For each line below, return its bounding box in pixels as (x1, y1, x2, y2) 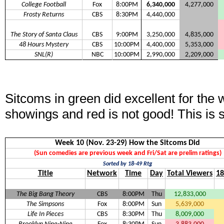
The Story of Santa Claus (10, 31, 77, 39)
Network (87, 169, 117, 178)
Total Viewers (167, 169, 212, 178)
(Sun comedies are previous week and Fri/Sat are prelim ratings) (33, 149, 221, 157)
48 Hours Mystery (19, 41, 68, 49)
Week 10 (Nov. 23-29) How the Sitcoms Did (55, 139, 200, 147)
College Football (21, 1, 66, 9)
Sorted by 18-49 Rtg (103, 161, 152, 167)
